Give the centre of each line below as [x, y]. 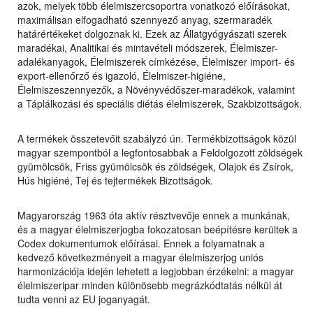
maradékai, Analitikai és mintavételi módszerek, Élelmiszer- [148, 48]
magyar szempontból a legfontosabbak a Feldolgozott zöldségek [160, 153]
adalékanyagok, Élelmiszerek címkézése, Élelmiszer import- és [156, 62]
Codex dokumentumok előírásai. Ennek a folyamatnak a [141, 243]
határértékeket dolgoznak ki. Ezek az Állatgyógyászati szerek [152, 34]
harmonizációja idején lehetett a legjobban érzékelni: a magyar [156, 271]
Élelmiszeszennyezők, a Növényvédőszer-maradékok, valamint [156, 90]
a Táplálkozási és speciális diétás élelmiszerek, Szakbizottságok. [160, 104]
